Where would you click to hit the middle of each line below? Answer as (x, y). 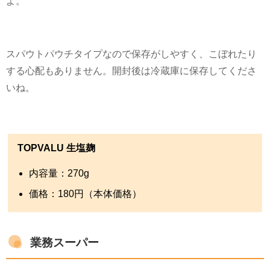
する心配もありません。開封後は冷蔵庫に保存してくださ (131, 70)
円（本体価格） (108, 193)
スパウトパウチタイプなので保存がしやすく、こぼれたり (131, 53)
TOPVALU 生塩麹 (56, 148)
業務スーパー (64, 242)
